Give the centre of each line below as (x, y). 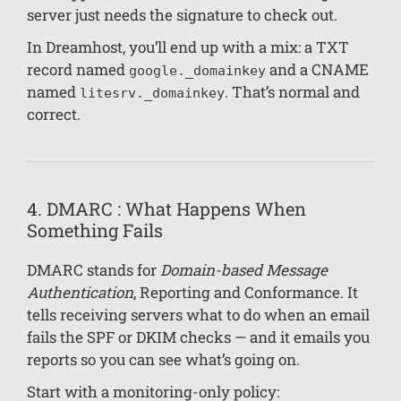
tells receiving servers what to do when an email (198, 314)
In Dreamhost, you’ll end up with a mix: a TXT (188, 47)
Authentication (80, 292)
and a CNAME (317, 69)
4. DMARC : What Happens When (166, 208)
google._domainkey (197, 70)
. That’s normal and (292, 91)
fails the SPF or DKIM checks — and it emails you (198, 337)
